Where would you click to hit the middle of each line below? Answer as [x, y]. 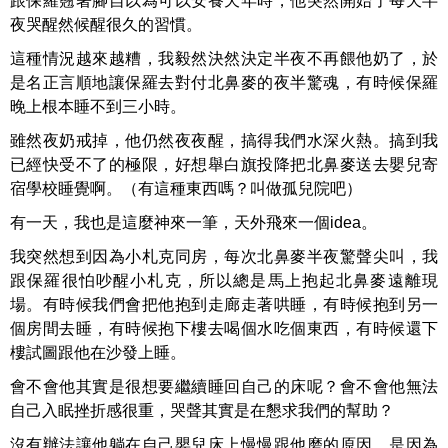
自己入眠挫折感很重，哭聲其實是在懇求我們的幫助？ [202, 410]
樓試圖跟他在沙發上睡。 [98, 352]
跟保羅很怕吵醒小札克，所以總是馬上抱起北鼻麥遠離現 [224, 280]
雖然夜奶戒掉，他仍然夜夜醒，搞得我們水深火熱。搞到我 [224, 140]
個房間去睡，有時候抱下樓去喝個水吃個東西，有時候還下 [224, 328]
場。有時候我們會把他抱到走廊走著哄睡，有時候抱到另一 [224, 304]
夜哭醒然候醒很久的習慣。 [106, 24]
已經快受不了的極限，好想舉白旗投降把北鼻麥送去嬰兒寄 [224, 164]
